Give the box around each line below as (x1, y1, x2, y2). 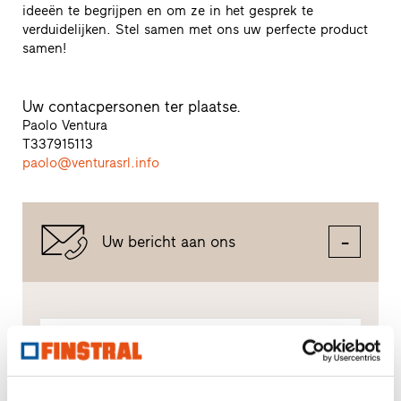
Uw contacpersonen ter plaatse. (21, 98, 241, 116)
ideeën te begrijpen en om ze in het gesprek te (21, 3, 313, 20)
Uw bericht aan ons (101, 233, 235, 252)
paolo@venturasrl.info (21, 155, 159, 172)
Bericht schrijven (107, 340, 209, 357)
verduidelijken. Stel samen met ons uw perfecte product (21, 21, 368, 38)
